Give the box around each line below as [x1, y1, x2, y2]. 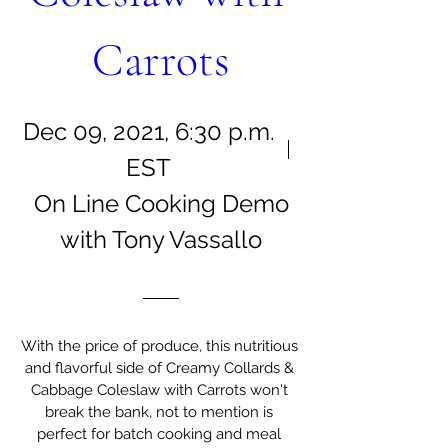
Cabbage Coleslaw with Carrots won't [30, 381, 288, 399]
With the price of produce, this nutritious [21, 337, 298, 355]
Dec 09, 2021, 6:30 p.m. [22, 116, 275, 146]
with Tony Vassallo [60, 224, 262, 254]
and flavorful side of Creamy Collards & [24, 359, 294, 377]
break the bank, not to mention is [45, 403, 273, 421]
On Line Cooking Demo [33, 188, 289, 218]
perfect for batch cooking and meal [37, 425, 281, 443]
